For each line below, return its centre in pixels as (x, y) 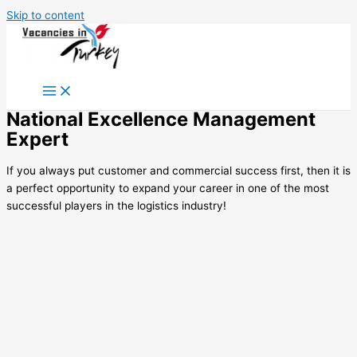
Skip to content (45, 15)
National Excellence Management (161, 119)
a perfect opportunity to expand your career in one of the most (168, 188)
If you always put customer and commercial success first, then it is (178, 170)
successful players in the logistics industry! (116, 205)
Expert (37, 139)
